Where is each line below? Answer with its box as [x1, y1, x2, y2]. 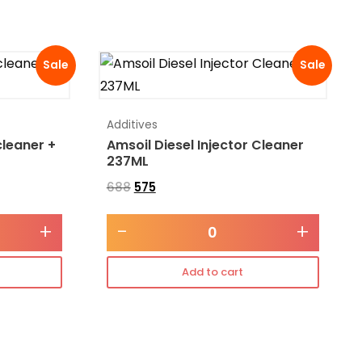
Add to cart [182, 264, 244, 280]
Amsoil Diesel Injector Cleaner [106, 135, 304, 154]
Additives [106, 116, 158, 133]
